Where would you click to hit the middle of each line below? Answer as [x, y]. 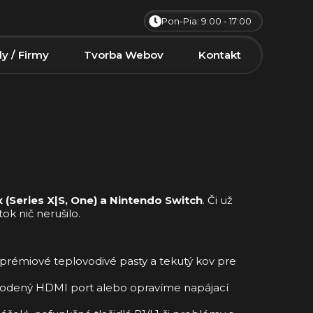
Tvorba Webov [124, 54]
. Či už [218, 200]
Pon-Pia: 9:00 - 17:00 [206, 21]
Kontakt [220, 54]
